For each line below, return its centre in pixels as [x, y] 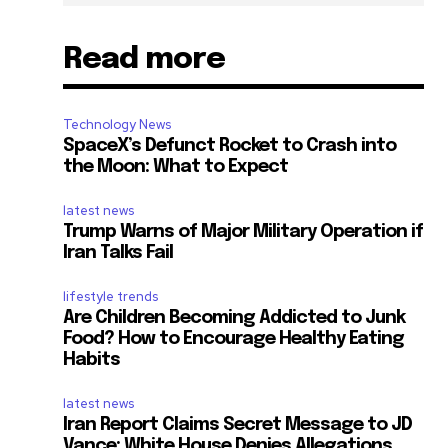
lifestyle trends [111, 297]
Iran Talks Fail [118, 253]
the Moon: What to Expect [176, 167]
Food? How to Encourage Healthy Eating [234, 339]
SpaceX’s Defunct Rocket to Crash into [230, 146]
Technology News [117, 125]
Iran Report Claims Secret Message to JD [238, 425]
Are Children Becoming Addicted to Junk [234, 318]
